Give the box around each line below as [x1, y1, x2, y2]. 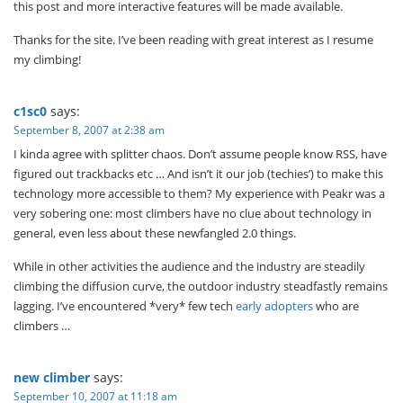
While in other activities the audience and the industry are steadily [13, 258, 365, 275]
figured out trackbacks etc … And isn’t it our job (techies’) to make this [13, 166, 383, 183]
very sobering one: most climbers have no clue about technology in [13, 205, 372, 222]
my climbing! [13, 51, 81, 68]
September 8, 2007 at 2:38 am [13, 122, 165, 139]
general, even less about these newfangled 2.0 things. [13, 225, 296, 242]
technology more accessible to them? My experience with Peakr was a [13, 185, 385, 202]
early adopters [236, 298, 313, 315]
